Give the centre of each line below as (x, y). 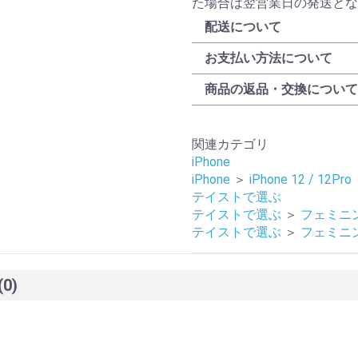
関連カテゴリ (230, 145)
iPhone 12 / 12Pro (300, 180)
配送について (243, 27)
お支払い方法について (268, 58)
